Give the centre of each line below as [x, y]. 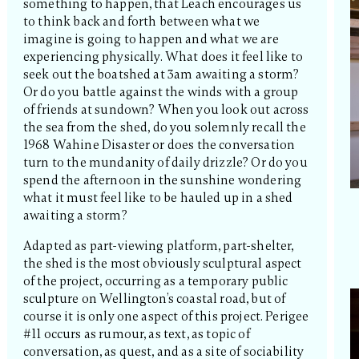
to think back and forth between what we [141, 22]
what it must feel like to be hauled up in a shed [158, 198]
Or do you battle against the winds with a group [161, 93]
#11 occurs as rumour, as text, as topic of [136, 335]
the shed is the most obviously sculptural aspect [162, 264]
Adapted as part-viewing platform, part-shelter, [158, 246]
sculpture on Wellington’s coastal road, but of [154, 299]
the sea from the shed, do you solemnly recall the [164, 128]
